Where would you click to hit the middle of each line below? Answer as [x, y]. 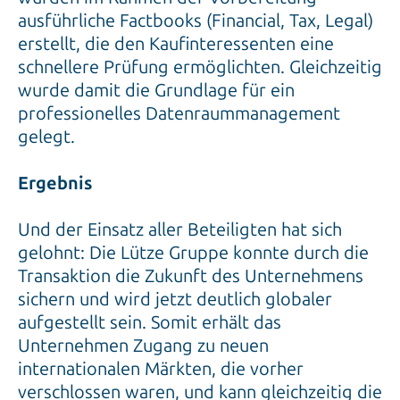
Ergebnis [55, 183]
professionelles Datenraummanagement [179, 114]
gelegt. [46, 137]
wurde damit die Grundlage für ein [156, 91]
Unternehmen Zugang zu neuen [143, 346]
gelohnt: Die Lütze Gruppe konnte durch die [193, 253]
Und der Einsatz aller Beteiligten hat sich [180, 230]
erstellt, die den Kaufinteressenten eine [176, 44]
